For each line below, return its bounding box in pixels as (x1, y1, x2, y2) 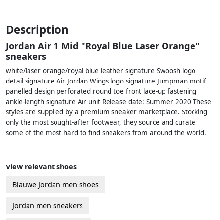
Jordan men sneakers (12, 201, 83, 211)
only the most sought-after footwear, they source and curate (6, 118, 195, 127)
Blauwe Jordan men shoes (12, 180, 99, 190)
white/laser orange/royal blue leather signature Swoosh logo (6, 66, 195, 76)
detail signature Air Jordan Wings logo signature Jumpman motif (6, 77, 206, 86)
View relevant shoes (6, 162, 77, 172)
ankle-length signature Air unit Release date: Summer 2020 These (6, 97, 211, 107)
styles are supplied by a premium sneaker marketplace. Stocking (6, 108, 207, 117)
